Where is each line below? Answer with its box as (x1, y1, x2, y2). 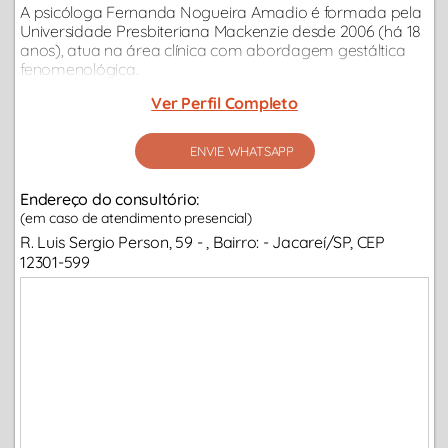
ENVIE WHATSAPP (190, 143, 294, 160)
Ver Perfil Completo (151, 93, 298, 114)
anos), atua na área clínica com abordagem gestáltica (20, 40, 406, 61)
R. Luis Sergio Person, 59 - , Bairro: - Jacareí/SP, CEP (20, 232, 385, 253)
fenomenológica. (20, 59, 139, 80)
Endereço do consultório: (20, 189, 200, 210)
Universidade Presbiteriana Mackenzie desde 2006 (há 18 (20, 21, 422, 42)
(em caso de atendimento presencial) (20, 209, 252, 228)
